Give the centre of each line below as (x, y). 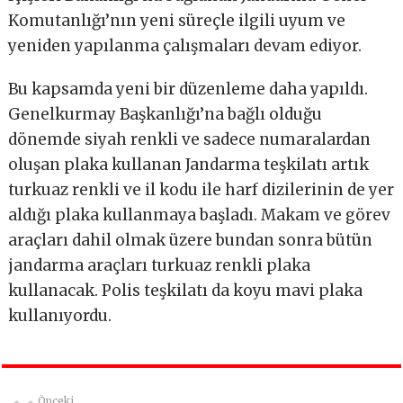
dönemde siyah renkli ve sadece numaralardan (190, 140)
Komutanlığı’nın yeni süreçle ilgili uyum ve (177, 21)
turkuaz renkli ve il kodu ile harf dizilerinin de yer (201, 190)
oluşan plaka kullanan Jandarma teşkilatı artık (189, 165)
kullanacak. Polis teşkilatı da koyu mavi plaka (186, 291)
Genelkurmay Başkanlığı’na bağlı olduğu (166, 115)
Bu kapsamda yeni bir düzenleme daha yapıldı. (188, 90)
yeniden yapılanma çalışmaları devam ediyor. (185, 46)
